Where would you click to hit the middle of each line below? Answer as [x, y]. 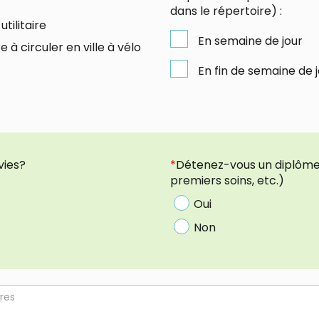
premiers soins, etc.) [227, 180]
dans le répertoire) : [226, 11]
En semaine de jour [250, 41]
